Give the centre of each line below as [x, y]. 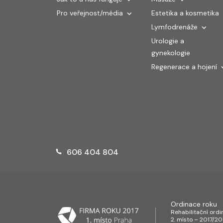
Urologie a [168, 41]
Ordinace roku [194, 204]
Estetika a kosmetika [185, 13]
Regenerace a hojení [184, 66]
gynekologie [171, 53]
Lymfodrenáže [174, 27]
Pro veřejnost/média [90, 13]
